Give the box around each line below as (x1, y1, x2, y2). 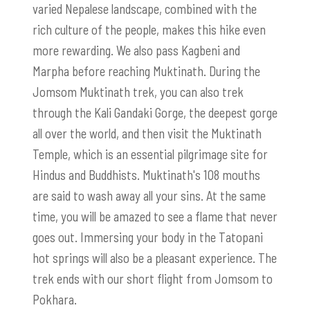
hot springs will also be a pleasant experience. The (33, 249, 277, 266)
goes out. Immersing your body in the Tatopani (33, 228, 263, 245)
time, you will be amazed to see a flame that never (33, 208, 277, 224)
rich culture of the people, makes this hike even (33, 21, 266, 37)
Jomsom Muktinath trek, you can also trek (33, 83, 244, 100)
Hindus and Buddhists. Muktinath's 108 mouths (33, 166, 260, 183)
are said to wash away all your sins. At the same (33, 187, 266, 203)
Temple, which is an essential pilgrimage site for (33, 145, 268, 162)
